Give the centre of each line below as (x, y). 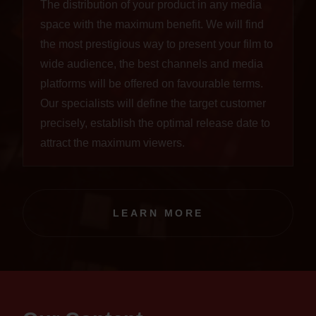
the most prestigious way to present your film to (157, 44)
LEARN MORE (158, 213)
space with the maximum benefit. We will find (152, 24)
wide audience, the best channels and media (152, 63)
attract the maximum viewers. (113, 142)
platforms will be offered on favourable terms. (152, 83)
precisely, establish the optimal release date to (155, 123)
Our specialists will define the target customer (153, 103)
